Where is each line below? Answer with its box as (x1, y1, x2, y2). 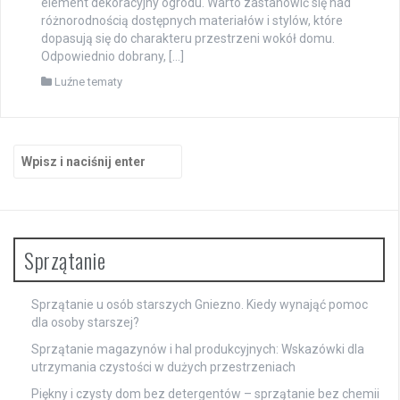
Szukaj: (12, 145, 56, 160)
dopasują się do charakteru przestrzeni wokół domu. (41, 30, 335, 46)
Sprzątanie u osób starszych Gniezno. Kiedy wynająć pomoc (31, 296, 368, 312)
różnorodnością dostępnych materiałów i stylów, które (41, 12, 343, 28)
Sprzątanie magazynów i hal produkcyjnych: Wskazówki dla (31, 341, 364, 356)
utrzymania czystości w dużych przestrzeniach (31, 359, 296, 374)
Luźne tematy (54, 74, 122, 88)
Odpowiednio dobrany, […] (41, 48, 184, 63)
